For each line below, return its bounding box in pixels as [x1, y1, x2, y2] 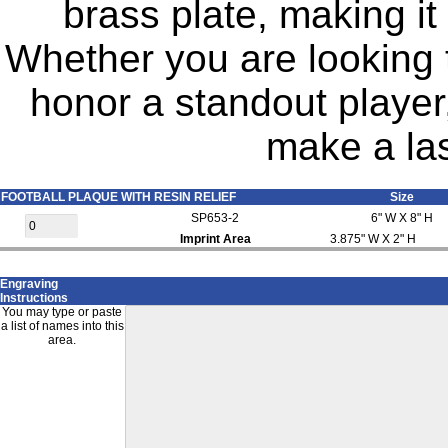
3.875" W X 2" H [330, 232, 416, 246]
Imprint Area [180, 232, 251, 246]
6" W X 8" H [371, 211, 434, 225]
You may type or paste [2, 305, 123, 319]
